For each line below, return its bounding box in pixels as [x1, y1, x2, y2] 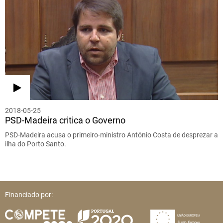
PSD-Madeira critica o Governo [5, 115, 125, 126]
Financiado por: [5, 191, 53, 199]
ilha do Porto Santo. [5, 140, 66, 148]
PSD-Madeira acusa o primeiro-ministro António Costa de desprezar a [5, 131, 218, 139]
